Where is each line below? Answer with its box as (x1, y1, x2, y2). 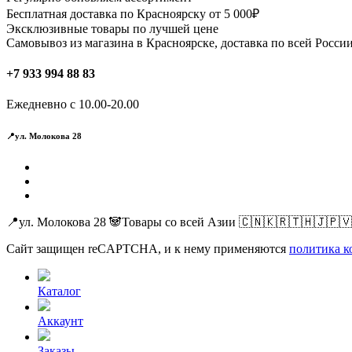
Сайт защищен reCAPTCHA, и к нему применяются (6, 242, 289, 256)
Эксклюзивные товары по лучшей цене (6, 21, 218, 35)
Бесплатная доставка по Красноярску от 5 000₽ (6, 6, 259, 20)
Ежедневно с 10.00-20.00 (6, 97, 139, 112)
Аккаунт (38, 314, 83, 328)
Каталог (38, 284, 81, 299)
